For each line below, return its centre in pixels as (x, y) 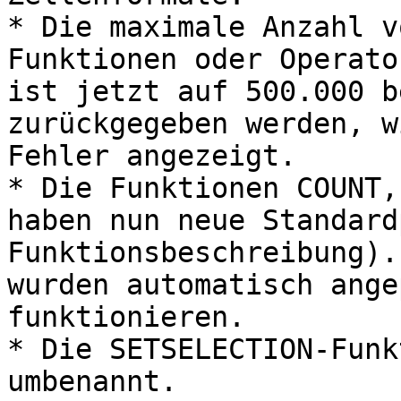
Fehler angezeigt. (152, 156)
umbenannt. (92, 381)
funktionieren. (126, 317)
